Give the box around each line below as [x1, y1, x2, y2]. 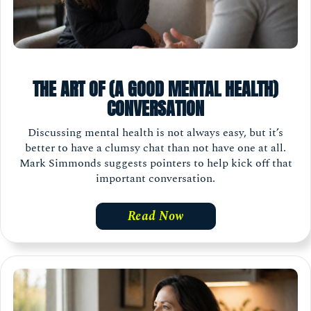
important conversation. [96, 169, 215, 187]
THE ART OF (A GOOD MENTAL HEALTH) [33, 75, 278, 103]
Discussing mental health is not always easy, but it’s [28, 124, 283, 141]
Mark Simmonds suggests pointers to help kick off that [19, 154, 292, 171]
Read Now [127, 206, 184, 226]
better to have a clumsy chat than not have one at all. [25, 139, 286, 156]
